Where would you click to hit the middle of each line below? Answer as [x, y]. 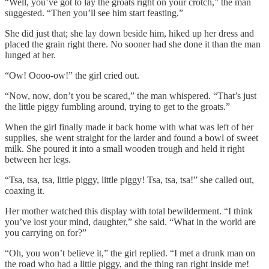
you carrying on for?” [46, 232]
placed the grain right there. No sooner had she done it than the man [133, 44]
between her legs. [38, 159]
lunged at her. [30, 55]
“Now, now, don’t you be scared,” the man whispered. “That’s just [131, 95]
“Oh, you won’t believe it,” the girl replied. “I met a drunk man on [130, 253]
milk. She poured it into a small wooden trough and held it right [125, 148]
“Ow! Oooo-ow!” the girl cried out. [72, 75]
